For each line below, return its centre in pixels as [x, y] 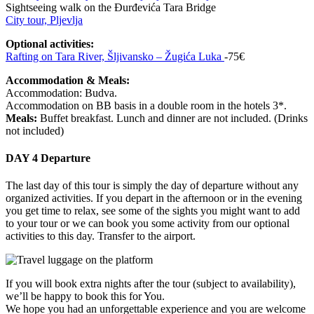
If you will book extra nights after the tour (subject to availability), [151, 284]
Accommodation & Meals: [68, 80]
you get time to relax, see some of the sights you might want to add [153, 211]
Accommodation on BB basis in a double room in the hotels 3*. [146, 105]
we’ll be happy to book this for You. [85, 296]
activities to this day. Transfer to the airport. [101, 236]
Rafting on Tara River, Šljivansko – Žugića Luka [115, 56]
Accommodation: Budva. [61, 93]
